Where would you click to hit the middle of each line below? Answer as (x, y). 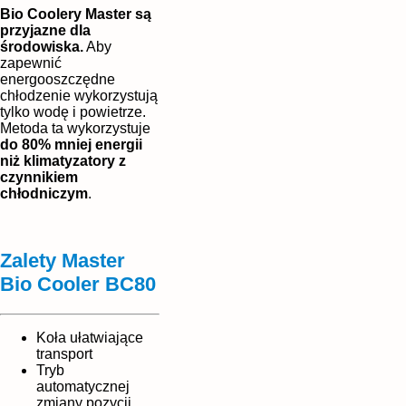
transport (64, 353)
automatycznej (83, 386)
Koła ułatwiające (90, 337)
